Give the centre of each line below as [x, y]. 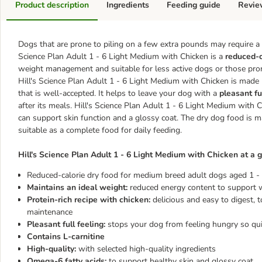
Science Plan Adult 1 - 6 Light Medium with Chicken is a [122, 56]
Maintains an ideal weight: [78, 187]
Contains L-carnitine [66, 237]
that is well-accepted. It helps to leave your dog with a [119, 93]
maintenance [50, 212]
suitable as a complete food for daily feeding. [100, 130]
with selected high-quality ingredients [147, 249]
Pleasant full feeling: [67, 224]
